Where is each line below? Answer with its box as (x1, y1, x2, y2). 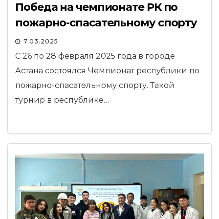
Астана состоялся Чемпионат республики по (15, 66, 199, 75)
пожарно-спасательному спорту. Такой (15, 81, 175, 90)
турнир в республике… (15, 95, 109, 105)
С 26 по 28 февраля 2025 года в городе (15, 51, 175, 61)
